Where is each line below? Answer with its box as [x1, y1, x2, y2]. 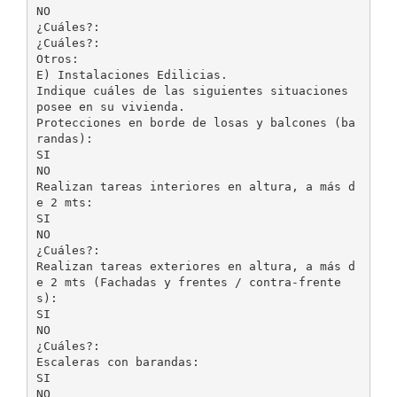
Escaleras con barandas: [35, 354, 199, 369]
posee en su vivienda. [35, 99, 185, 113]
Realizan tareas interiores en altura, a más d [35, 179, 355, 193]
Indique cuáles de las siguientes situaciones [35, 83, 348, 97]
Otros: [35, 51, 79, 66]
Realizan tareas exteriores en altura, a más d [35, 259, 355, 273]
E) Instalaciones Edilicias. [35, 67, 228, 82]
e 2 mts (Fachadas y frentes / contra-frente [35, 275, 341, 289]
